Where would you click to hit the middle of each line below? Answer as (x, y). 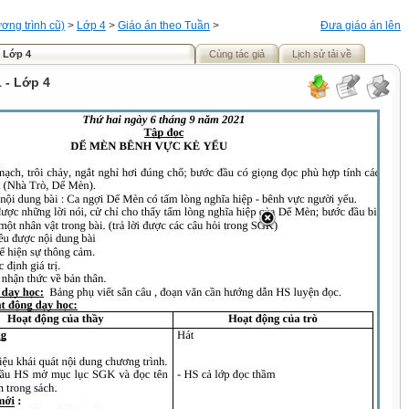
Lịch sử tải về (322, 54)
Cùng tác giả (237, 54)
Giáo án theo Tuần (164, 26)
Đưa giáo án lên (361, 26)
